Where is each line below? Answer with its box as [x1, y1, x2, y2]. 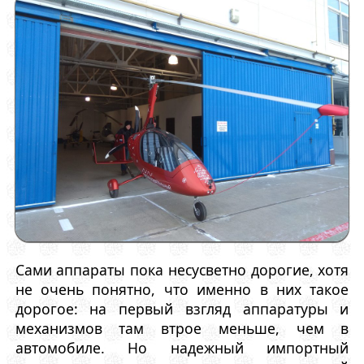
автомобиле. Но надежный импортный [15, 338, 349, 358]
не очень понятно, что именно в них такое [15, 279, 349, 300]
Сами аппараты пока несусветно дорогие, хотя [15, 260, 349, 280]
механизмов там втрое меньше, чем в [15, 318, 349, 339]
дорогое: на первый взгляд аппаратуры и [15, 299, 349, 319]
